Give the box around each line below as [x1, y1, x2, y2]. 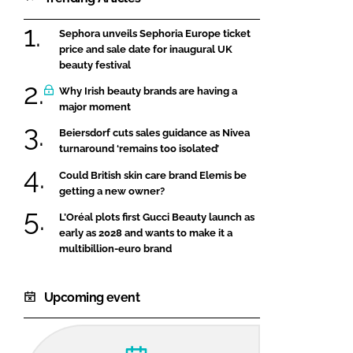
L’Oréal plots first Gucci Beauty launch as [59, 211, 255, 224]
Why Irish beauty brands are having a [59, 85, 237, 98]
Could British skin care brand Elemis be [59, 169, 247, 181]
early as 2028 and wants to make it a [59, 227, 232, 240]
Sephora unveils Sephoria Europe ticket [59, 27, 251, 39]
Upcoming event [44, 290, 140, 306]
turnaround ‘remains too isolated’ [59, 143, 219, 155]
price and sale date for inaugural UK [59, 43, 232, 55]
